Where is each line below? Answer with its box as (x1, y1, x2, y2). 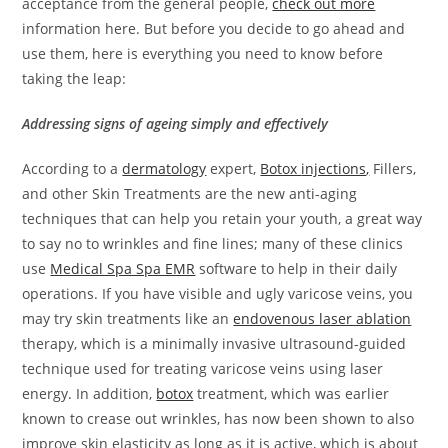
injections (301, 158, 367, 178)
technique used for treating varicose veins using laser (22, 358, 384, 378)
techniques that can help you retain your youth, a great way (22, 208, 423, 228)
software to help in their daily (195, 258, 398, 278)
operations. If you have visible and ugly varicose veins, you (22, 283, 414, 303)
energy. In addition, (22, 383, 157, 403)
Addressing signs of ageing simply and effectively (22, 113, 329, 133)
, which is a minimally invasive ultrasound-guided (74, 333, 407, 353)
